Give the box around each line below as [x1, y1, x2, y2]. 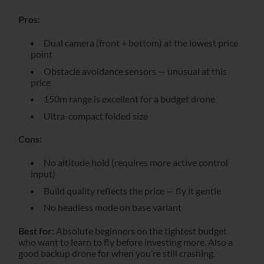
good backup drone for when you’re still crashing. [18, 247, 215, 259]
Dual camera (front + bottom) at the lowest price [43, 37, 238, 48]
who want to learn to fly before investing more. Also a [18, 236, 233, 248]
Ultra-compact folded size [43, 110, 148, 121]
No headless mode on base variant [43, 202, 181, 213]
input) [30, 168, 55, 180]
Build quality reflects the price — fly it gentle [43, 184, 221, 196]
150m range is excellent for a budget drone [43, 93, 215, 105]
